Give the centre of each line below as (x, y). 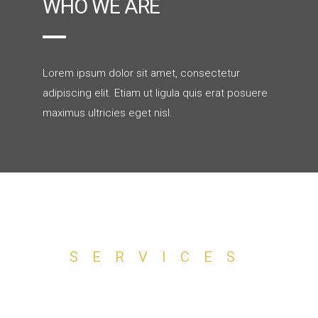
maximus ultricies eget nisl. (108, 113)
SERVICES (159, 257)
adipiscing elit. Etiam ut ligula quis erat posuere (155, 93)
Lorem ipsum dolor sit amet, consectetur (141, 73)
